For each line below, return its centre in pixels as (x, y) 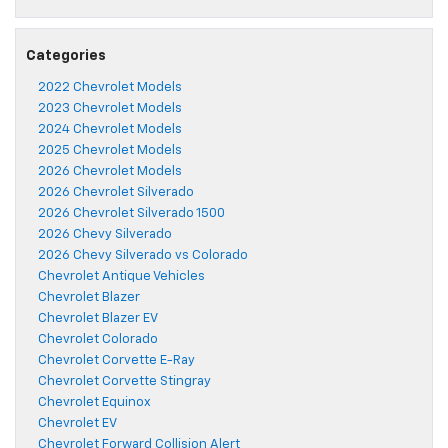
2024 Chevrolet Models (110, 130)
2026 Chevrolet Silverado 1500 (131, 214)
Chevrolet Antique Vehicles (121, 277)
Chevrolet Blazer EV (98, 319)
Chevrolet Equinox (94, 403)
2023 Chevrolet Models (110, 109)
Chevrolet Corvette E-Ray (116, 361)
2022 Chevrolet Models (110, 88)
